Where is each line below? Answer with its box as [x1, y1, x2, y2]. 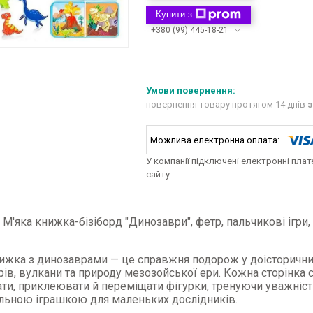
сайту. [146, 169, 172, 180]
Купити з [156, 9, 192, 20]
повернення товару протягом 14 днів [146, 99, 307, 110]
